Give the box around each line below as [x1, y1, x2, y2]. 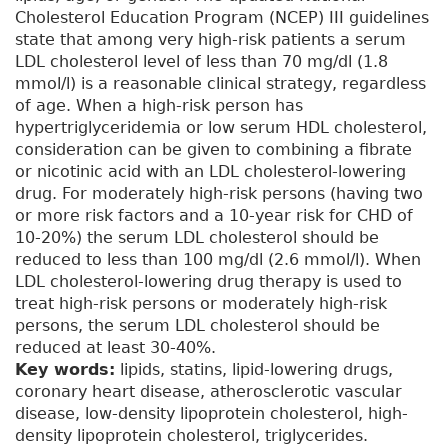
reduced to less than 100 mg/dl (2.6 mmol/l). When [15, 250, 421, 270]
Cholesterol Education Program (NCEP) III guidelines [15, 8, 429, 28]
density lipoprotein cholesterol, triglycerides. [15, 426, 368, 446]
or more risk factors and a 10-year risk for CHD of [15, 206, 413, 226]
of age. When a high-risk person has [15, 96, 303, 116]
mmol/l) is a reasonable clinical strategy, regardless [15, 74, 426, 94]
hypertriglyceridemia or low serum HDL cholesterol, [15, 118, 427, 138]
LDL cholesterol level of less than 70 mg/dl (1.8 [15, 52, 388, 72]
